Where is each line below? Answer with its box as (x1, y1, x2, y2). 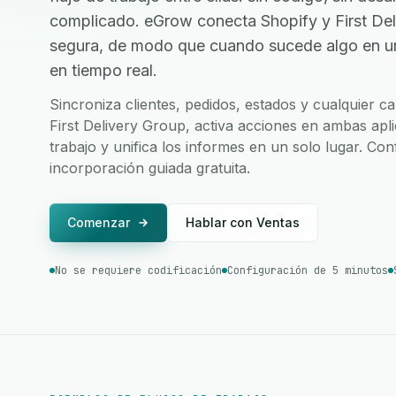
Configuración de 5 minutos (227, 263, 388, 278)
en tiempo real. (49, 61, 157, 80)
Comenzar (67, 215, 130, 230)
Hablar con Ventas (186, 215, 300, 230)
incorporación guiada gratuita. (49, 159, 250, 177)
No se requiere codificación (55, 263, 222, 278)
